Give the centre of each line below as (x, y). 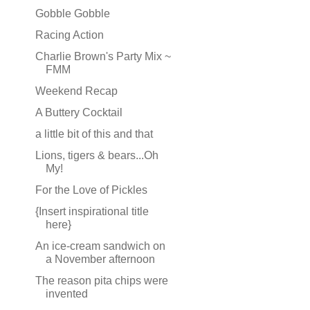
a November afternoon (100, 259)
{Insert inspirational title (92, 211)
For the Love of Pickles (91, 190)
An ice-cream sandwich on (100, 246)
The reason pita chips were (101, 281)
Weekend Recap (76, 91)
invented (66, 294)
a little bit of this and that (94, 134)
